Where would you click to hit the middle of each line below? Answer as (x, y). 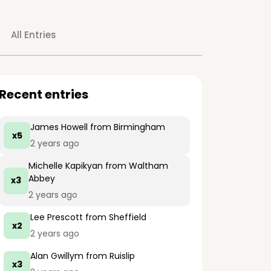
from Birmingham (126, 127)
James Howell (59, 127)
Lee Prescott (57, 217)
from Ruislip (109, 256)
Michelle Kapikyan (65, 166)
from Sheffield (115, 217)
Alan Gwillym (57, 256)
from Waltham (135, 166)
